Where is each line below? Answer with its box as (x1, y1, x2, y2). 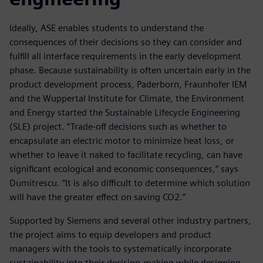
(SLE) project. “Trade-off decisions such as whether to (9, 121, 227, 133)
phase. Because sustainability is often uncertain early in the (9, 65, 251, 76)
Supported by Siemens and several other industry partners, (9, 215, 251, 227)
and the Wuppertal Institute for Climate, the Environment (9, 93, 244, 104)
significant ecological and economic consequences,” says (9, 163, 238, 175)
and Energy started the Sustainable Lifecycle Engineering (9, 107, 240, 119)
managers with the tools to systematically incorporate (9, 243, 231, 255)
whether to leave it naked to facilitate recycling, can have (9, 149, 242, 161)
